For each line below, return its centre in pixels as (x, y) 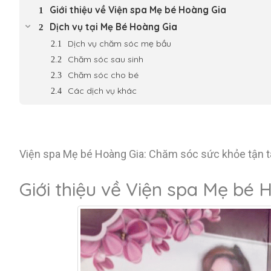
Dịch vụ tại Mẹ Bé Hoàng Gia (113, 27)
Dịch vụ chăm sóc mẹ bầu (119, 44)
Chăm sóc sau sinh (106, 59)
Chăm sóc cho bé (103, 75)
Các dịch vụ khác (102, 91)
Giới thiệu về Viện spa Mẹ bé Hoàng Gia (138, 10)
